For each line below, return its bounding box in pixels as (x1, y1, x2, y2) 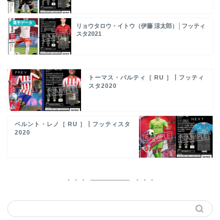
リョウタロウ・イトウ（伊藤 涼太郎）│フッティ (76, 23, 205, 30)
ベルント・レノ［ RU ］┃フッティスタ (15, 120, 131, 128)
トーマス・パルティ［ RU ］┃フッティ (88, 74, 204, 81)
